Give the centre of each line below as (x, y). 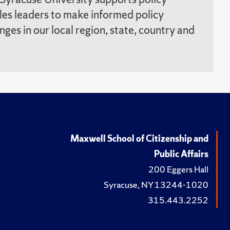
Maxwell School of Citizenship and (139, 138)
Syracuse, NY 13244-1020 (156, 185)
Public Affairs (181, 154)
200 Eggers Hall (178, 169)
